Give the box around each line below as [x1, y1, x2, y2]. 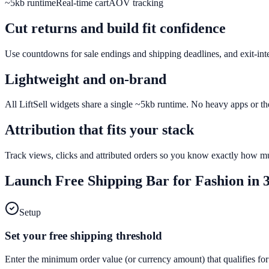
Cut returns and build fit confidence [5, 20, 226, 36]
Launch [5, 173, 55, 189]
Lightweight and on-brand [5, 71, 166, 87]
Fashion [195, 173, 244, 189]
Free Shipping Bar [55, 173, 169, 189]
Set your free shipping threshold [5, 229, 162, 242]
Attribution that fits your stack [5, 122, 194, 138]
